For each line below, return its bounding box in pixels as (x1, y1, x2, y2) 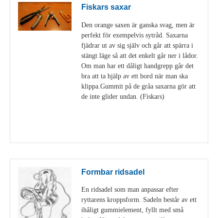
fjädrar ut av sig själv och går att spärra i (81, 41, 193, 49)
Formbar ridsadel (81, 167, 145, 176)
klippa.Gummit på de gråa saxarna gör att (81, 82, 196, 90)
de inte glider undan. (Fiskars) (81, 92, 164, 100)
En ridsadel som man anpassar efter (81, 185, 179, 194)
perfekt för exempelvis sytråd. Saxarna (81, 31, 188, 39)
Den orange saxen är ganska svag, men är (81, 20, 195, 29)
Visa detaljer (162, 125, 195, 132)
